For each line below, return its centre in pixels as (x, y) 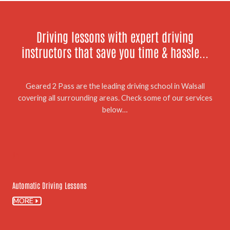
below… (115, 109)
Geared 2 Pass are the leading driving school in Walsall (115, 86)
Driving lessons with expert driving (115, 36)
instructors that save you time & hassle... (115, 51)
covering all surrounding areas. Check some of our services (115, 98)
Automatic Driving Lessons (50, 185)
